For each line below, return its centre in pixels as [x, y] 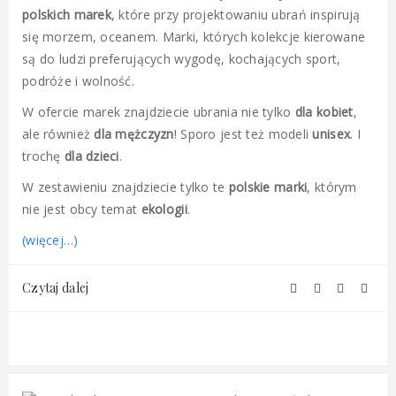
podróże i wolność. [79, 81]
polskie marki [268, 187]
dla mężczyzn [134, 134]
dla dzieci [91, 156]
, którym [332, 187]
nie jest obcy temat [82, 209]
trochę [43, 156]
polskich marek [67, 15]
